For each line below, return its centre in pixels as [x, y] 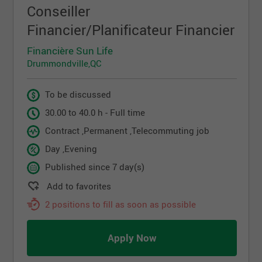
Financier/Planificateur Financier [131, 30]
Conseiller [59, 11]
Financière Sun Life [70, 51]
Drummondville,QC [65, 63]
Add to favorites [79, 186]
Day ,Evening [71, 149]
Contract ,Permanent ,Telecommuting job [127, 131]
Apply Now [132, 238]
